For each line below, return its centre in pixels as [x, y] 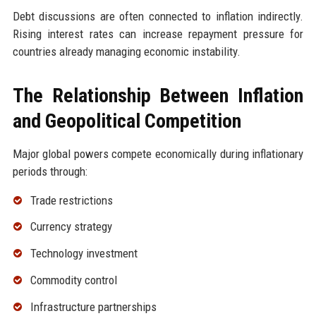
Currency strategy [71, 227]
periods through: [50, 171]
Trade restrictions [71, 200]
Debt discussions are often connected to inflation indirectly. [158, 16]
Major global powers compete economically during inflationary [158, 153]
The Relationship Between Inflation [158, 95]
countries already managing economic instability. [126, 51]
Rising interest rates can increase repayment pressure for [158, 34]
